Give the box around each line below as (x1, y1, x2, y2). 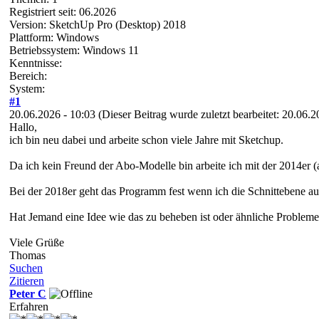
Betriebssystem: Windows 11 (9, 43, 139, 56)
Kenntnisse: (9, 56, 62, 69)
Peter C (9, 287, 46, 300)
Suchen (9, 261, 43, 274)
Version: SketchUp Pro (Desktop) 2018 (9, 18, 186, 31)
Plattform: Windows (9, 31, 99, 43)
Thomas (9, 249, 46, 261)
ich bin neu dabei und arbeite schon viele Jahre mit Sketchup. (9, 133, 283, 146)
